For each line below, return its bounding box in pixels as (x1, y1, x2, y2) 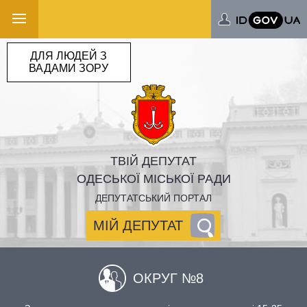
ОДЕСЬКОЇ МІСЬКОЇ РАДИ (76, 172, 231, 186)
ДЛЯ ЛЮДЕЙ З (30, 49, 108, 62)
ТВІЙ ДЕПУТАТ (110, 154, 197, 168)
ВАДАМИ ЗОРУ (29, 62, 109, 74)
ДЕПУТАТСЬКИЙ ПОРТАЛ (95, 193, 212, 204)
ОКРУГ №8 (133, 271, 204, 286)
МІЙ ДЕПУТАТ (93, 218, 183, 233)
